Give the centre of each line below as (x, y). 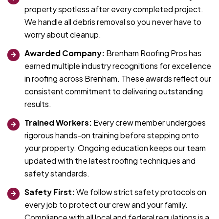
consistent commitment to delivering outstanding (114, 91)
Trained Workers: (58, 123)
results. (38, 104)
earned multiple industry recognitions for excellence (118, 66)
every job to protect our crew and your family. (106, 205)
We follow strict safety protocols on (141, 192)
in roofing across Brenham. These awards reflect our (118, 79)
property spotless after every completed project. (114, 9)
